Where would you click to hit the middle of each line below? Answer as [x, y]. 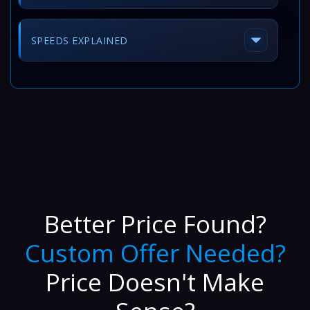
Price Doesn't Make [155, 282]
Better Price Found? [155, 224]
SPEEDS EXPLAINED [80, 40]
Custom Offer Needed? [155, 253]
